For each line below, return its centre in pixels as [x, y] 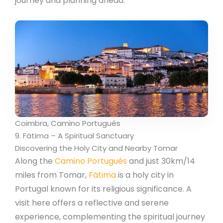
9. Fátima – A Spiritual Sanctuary [74, 135]
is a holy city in [145, 175]
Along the [35, 161]
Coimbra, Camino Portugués [68, 123]
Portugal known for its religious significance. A [103, 189]
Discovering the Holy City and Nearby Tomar [96, 148]
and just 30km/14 [161, 161]
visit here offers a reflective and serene [92, 203]
